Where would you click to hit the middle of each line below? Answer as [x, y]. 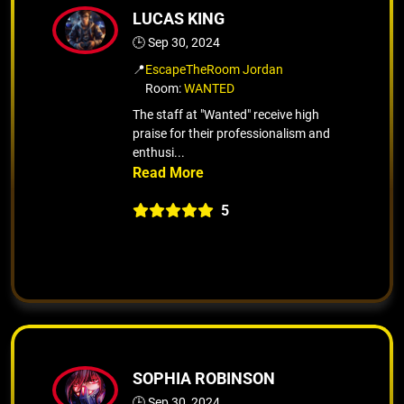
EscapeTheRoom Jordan [214, 69]
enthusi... [159, 152]
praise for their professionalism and [231, 133]
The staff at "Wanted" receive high [226, 114]
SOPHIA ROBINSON [204, 378]
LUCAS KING [179, 18]
